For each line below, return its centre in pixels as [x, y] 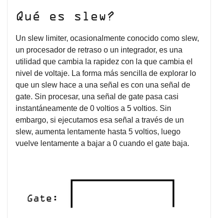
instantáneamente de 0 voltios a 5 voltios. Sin [93, 108]
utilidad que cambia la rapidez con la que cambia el [104, 61]
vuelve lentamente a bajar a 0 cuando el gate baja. [102, 143]
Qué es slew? [69, 17]
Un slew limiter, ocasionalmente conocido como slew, [107, 38]
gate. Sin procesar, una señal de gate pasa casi [97, 96]
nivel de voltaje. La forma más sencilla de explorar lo [106, 73]
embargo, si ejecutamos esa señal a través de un [100, 120]
